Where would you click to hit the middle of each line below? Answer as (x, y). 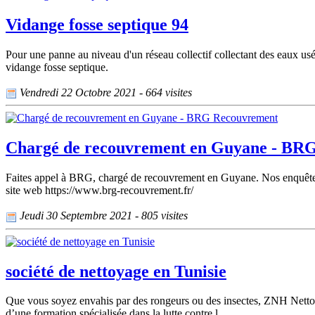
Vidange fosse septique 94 (97, 25)
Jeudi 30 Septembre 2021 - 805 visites (102, 216)
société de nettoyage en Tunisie (116, 271)
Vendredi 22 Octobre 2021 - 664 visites (104, 93)
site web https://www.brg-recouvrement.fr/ (99, 191)
